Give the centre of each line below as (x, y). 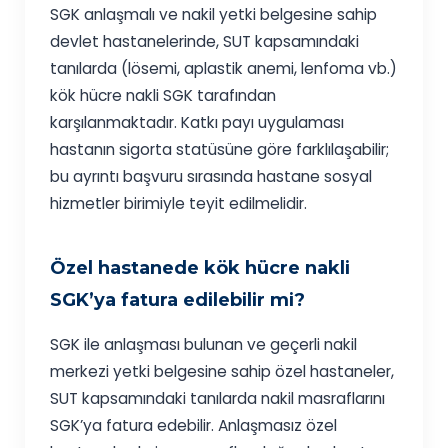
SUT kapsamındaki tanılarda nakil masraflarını (218, 399)
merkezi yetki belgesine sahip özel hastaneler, (222, 372)
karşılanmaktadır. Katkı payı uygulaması (197, 123)
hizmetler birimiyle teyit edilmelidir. (179, 204)
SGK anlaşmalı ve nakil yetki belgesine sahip (214, 15)
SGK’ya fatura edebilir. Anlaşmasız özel (194, 426)
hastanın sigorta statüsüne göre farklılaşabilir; (220, 150)
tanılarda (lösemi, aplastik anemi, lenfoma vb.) (224, 69)
